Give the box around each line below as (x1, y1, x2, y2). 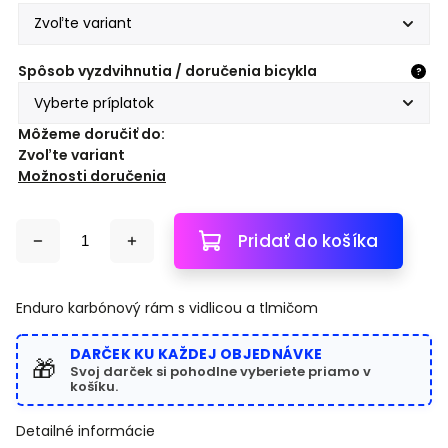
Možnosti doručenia (18, 166, 166, 186)
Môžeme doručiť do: (18, 124, 165, 144)
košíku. (70, 377, 118, 396)
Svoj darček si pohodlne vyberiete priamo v (70, 362, 371, 381)
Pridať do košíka (238, 229, 379, 253)
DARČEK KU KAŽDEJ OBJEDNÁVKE (70, 344, 323, 364)
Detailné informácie (16, 421, 155, 441)
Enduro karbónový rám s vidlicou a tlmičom (16, 298, 318, 318)
